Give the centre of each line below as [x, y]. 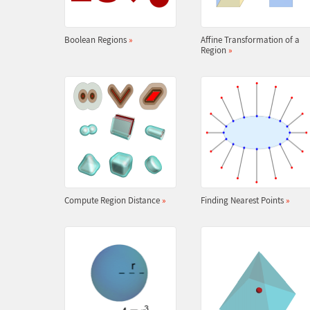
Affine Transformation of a [250, 40]
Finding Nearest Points [243, 200]
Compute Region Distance [113, 200]
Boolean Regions [96, 40]
